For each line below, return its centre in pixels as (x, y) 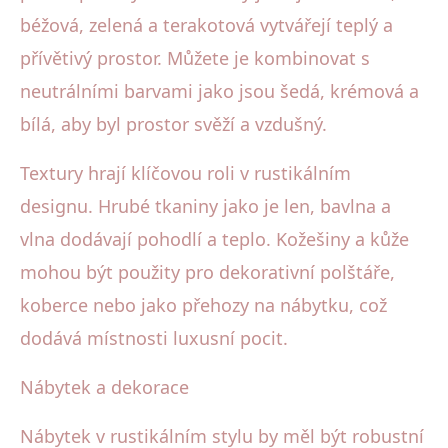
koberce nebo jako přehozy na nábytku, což (203, 304)
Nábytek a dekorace (104, 386)
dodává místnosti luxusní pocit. (154, 337)
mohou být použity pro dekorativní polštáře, (207, 271)
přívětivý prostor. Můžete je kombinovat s (195, 57)
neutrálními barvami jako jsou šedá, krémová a (219, 90)
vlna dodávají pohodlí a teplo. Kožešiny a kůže (214, 238)
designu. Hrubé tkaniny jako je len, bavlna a (205, 205)
